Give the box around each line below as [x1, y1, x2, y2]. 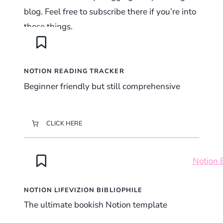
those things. [24, 20, 73, 32]
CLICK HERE [46, 118, 82, 128]
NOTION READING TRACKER [24, 67, 124, 76]
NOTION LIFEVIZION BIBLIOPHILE [24, 185, 142, 195]
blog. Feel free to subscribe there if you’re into [24, 5, 196, 17]
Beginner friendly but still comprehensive [24, 80, 180, 92]
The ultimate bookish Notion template [24, 199, 167, 211]
